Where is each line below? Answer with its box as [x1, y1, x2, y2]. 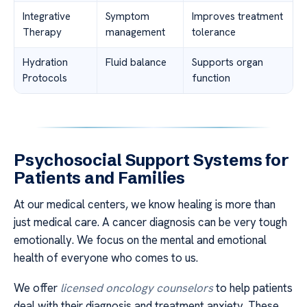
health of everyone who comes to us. [14, 250, 198, 265]
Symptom [106, 10, 149, 23]
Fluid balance [106, 56, 167, 69]
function [192, 71, 230, 85]
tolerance [192, 25, 236, 39]
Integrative [23, 10, 71, 23]
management [106, 25, 165, 39]
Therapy [23, 25, 62, 39]
